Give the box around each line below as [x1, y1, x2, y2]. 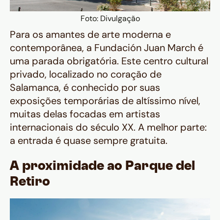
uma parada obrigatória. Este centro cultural [10, 55, 208, 68]
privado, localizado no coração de [10, 68, 162, 81]
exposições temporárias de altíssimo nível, [10, 94, 200, 108]
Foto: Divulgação [80, 13, 140, 24]
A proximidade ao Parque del [10, 161, 195, 173]
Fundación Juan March [94, 41, 195, 55]
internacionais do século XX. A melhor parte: [10, 121, 207, 134]
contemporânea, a [10, 41, 94, 55]
